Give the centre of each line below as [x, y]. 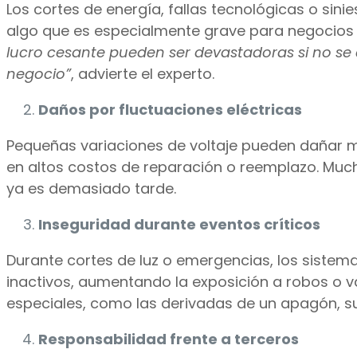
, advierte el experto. [143, 74]
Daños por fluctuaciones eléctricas [170, 110]
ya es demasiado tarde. [91, 189]
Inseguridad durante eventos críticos [179, 225]
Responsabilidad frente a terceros [169, 339]
